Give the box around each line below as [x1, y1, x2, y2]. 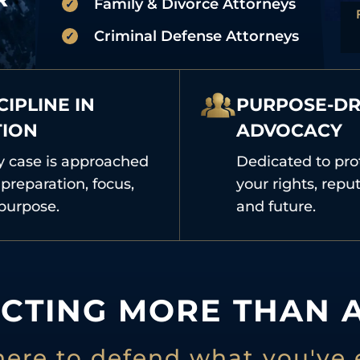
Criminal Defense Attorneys [93, 27, 299, 45]
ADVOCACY [236, 120, 343, 142]
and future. [236, 198, 317, 216]
